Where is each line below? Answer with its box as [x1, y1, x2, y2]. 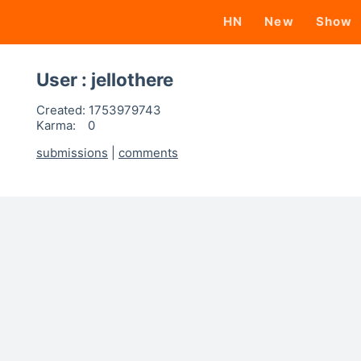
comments [118, 145, 178, 160]
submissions [36, 145, 108, 160]
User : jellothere [36, 68, 173, 90]
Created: [36, 102, 85, 118]
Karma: [36, 118, 76, 133]
